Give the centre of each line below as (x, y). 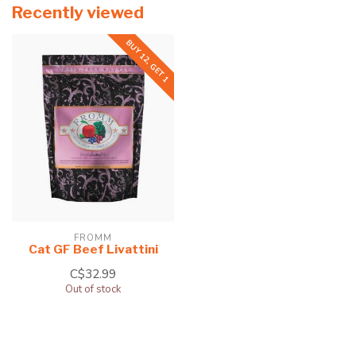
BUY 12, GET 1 (148, 61)
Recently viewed (78, 13)
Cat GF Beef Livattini (93, 249)
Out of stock (93, 289)
